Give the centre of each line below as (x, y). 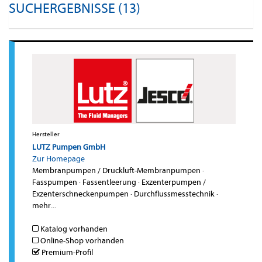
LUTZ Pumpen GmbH (69, 147)
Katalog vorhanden (73, 229)
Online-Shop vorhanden (81, 241)
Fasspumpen (55, 182)
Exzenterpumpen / (174, 182)
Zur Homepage (58, 159)
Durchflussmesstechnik (174, 194)
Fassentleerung (109, 182)
